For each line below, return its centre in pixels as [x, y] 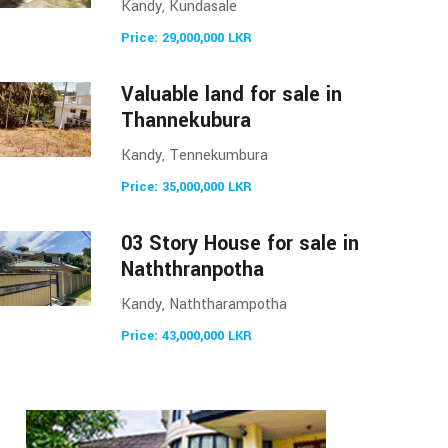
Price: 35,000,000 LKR [186, 187]
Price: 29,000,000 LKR [186, 38]
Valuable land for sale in [231, 94]
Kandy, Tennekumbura [194, 155]
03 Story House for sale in [240, 243]
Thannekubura [186, 120]
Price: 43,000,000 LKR [186, 336]
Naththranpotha [192, 269]
